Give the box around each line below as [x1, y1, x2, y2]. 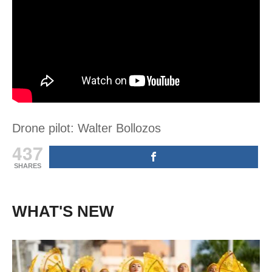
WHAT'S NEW [12, 202, 114, 220]
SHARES [14, 161, 41, 169]
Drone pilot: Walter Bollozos [12, 121, 161, 135]
